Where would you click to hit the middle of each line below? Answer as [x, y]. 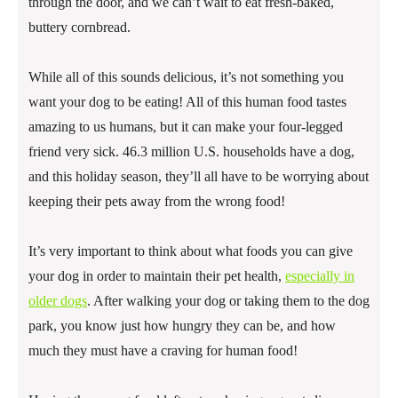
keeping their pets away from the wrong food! [157, 202]
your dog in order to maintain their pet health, [157, 276]
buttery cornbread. [80, 28]
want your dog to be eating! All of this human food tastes [187, 102]
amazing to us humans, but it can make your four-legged [186, 127]
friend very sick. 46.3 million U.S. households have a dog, [191, 152]
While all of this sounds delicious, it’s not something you [186, 77]
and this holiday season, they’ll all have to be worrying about [199, 177]
